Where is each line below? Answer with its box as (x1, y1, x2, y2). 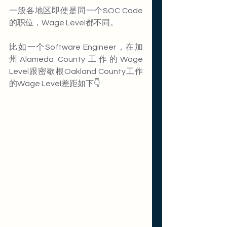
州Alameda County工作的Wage (9, 55, 143, 64)
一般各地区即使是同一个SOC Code (9, 7, 143, 15)
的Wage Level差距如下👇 (9, 80, 100, 88)
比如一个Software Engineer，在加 (9, 43, 143, 52)
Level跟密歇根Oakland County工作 (9, 67, 143, 76)
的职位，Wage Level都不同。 (9, 19, 118, 27)
